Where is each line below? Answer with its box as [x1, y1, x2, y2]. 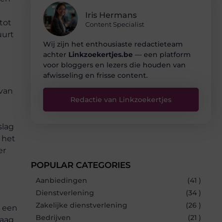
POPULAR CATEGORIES [31, 160, 131, 170]
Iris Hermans [85, 10, 137, 20]
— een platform [133, 50, 191, 59]
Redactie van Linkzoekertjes [70, 95, 171, 105]
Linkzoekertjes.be [68, 50, 133, 59]
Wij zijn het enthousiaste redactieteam [43, 40, 183, 49]
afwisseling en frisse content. [43, 71, 148, 80]
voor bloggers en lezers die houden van [43, 60, 186, 70]
